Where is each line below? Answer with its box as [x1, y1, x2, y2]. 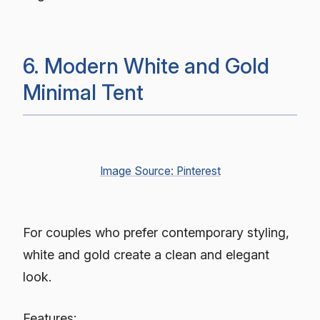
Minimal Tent [23, 79, 144, 105]
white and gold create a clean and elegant [23, 246, 269, 262]
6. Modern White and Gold [23, 52, 269, 79]
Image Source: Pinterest [99, 164, 221, 179]
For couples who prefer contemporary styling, [23, 224, 289, 240]
